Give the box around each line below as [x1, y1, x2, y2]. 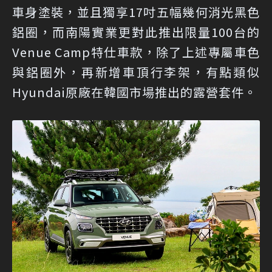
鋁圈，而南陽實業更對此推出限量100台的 [12, 22, 260, 41]
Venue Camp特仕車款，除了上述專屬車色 [12, 42, 260, 61]
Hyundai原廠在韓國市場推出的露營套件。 [12, 83, 257, 101]
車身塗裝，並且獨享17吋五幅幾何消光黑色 [12, 2, 260, 21]
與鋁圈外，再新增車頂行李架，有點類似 [12, 63, 260, 81]
